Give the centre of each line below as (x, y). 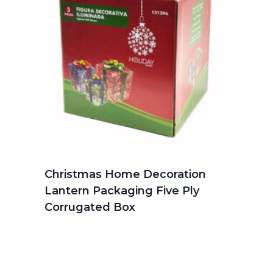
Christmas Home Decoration (125, 175)
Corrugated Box (90, 207)
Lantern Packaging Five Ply (122, 191)
